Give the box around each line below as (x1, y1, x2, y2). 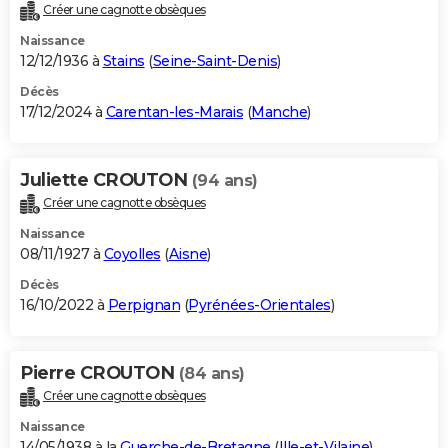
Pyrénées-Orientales (188, 296, 331, 315)
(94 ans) (191, 171, 258, 191)
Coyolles (103, 245, 161, 264)
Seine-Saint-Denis (152, 52, 277, 71)
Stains (102, 52, 145, 71)
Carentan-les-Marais (105, 103, 243, 122)
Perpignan (107, 296, 180, 315)
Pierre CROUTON (20, 362, 179, 385)
